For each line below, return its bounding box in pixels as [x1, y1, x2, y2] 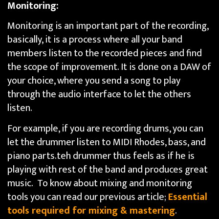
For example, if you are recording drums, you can [7, 120, 203, 137]
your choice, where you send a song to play [7, 72, 180, 89]
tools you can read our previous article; [7, 188, 168, 205]
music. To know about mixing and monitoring [7, 175, 192, 192]
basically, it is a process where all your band [7, 31, 182, 48]
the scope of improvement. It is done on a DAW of [7, 59, 211, 76]
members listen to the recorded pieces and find [7, 45, 202, 62]
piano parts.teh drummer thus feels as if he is [7, 147, 195, 164]
